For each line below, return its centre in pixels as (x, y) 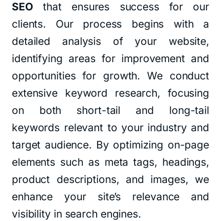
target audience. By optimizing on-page (110, 145)
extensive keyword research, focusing (110, 93)
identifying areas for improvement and (110, 58)
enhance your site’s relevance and (110, 197)
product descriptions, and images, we (110, 179)
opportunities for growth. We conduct (110, 76)
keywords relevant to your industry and (110, 128)
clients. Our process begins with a (110, 24)
